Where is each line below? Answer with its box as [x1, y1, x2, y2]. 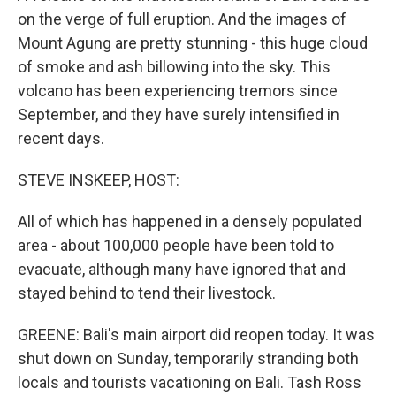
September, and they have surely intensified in [18, 105, 339, 124]
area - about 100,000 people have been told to [18, 236, 334, 255]
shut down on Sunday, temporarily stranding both [18, 349, 359, 368]
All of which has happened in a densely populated [18, 212, 362, 231]
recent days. [18, 129, 104, 148]
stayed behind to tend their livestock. [18, 284, 276, 302]
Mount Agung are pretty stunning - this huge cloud [18, 34, 368, 52]
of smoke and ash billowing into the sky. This [18, 57, 331, 76]
